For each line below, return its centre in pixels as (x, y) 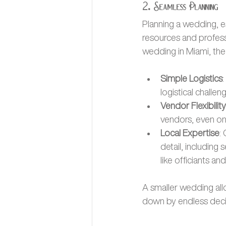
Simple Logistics (191, 78)
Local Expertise (190, 133)
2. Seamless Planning (180, 9)
